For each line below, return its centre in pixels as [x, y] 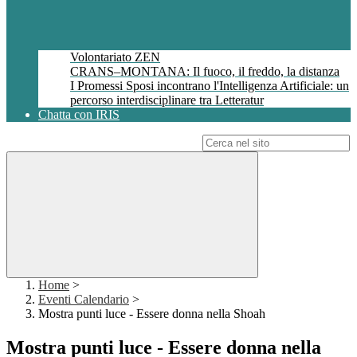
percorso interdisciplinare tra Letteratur [167, 100]
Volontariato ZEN [115, 57]
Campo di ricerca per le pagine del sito [103, 143]
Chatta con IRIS [79, 115]
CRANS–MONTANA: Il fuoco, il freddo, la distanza [205, 72]
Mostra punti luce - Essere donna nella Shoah [152, 314]
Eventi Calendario [84, 300]
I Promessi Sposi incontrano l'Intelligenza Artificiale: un [210, 86]
